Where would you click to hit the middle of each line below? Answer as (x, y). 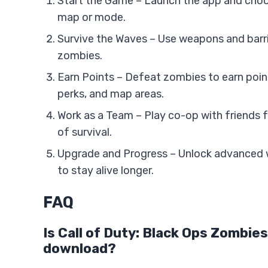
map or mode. (92, 17)
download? (80, 249)
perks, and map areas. (111, 94)
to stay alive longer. (106, 170)
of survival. (85, 132)
